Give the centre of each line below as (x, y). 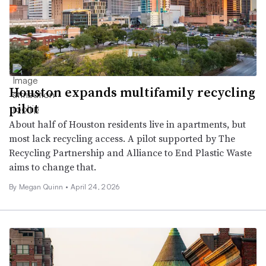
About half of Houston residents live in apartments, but (127, 124)
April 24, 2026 (95, 186)
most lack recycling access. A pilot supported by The (122, 138)
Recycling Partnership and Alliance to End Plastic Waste (130, 152)
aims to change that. (53, 167)
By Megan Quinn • (39, 186)
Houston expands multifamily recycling (132, 92)
